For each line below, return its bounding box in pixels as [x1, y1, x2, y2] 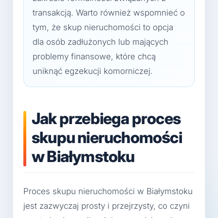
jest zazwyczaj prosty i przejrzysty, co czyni [23, 201, 190, 211]
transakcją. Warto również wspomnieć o [33, 8, 185, 18]
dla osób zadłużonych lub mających [33, 37, 168, 47]
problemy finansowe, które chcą [33, 52, 156, 61]
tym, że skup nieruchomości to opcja [33, 22, 173, 32]
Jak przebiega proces [32, 109, 181, 128]
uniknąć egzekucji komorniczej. [33, 66, 153, 76]
